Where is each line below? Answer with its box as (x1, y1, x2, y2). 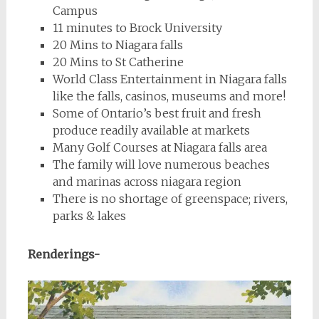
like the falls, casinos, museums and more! (52, 89, 286, 103)
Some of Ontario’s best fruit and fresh (52, 106, 261, 120)
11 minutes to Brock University (52, 21, 222, 35)
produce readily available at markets (52, 123, 250, 137)
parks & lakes (52, 209, 126, 223)
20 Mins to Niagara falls (52, 38, 183, 52)
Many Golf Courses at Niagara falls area (52, 140, 267, 155)
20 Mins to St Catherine (52, 55, 184, 69)
